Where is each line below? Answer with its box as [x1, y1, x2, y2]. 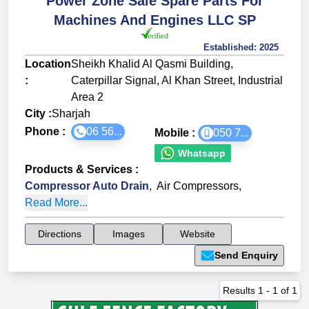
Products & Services [25, 163, 132, 176]
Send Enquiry [215, 250, 278, 261]
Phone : [25, 126, 71, 138]
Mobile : [154, 127, 198, 139]
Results [223, 285, 258, 297]
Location [25, 58, 71, 70]
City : [25, 108, 52, 120]
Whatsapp [175, 147, 226, 159]
